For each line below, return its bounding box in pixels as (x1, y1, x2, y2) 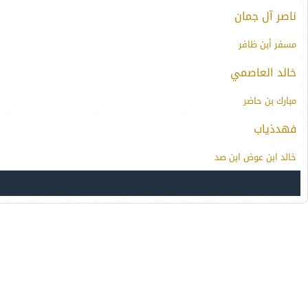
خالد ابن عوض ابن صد (214, 148, 296, 166)
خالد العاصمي (230, 62, 296, 83)
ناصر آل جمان (234, 5, 296, 27)
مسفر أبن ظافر (239, 36, 296, 53)
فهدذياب (254, 118, 296, 140)
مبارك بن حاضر (243, 92, 296, 109)
